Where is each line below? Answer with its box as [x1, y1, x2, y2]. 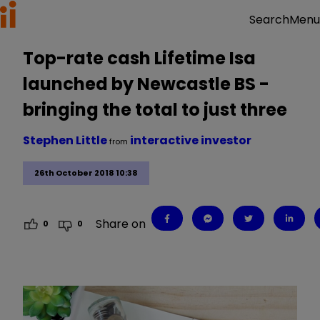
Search [249, 11, 289, 28]
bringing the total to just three [23, 98, 287, 121]
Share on [96, 215, 146, 232]
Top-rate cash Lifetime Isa [23, 46, 256, 70]
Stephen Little [23, 132, 109, 149]
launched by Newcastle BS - [23, 72, 269, 96]
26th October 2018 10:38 [34, 167, 138, 179]
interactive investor [130, 132, 251, 149]
